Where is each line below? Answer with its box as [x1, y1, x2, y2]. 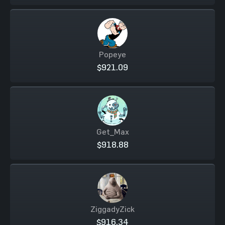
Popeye [99, 50, 126, 59]
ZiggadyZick [90, 204, 135, 213]
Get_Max [96, 127, 129, 136]
